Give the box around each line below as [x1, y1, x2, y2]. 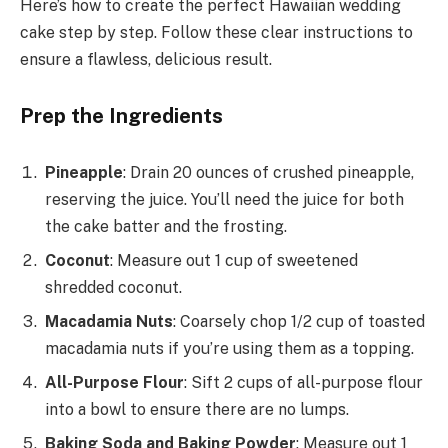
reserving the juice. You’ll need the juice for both [45, 190, 404, 210]
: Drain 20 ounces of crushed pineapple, [123, 163, 414, 183]
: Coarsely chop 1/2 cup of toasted [173, 312, 425, 332]
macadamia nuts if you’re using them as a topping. [45, 339, 414, 359]
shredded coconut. [45, 278, 182, 298]
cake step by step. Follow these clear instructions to [20, 23, 413, 43]
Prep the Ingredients [20, 103, 223, 128]
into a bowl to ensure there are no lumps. [45, 400, 349, 420]
